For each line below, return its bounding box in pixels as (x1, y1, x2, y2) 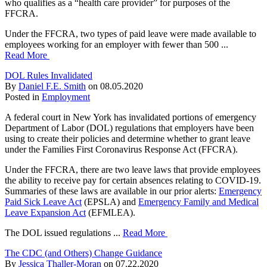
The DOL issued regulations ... (5, 227, 123, 238)
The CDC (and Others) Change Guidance (5, 247, 162, 258)
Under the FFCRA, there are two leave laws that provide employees (5, 164, 260, 175)
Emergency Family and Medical (138, 196, 259, 207)
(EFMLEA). (88, 207, 135, 218)
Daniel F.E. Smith (18, 80, 86, 91)
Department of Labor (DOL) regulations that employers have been (5, 122, 254, 133)
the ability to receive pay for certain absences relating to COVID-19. (5, 175, 261, 185)
